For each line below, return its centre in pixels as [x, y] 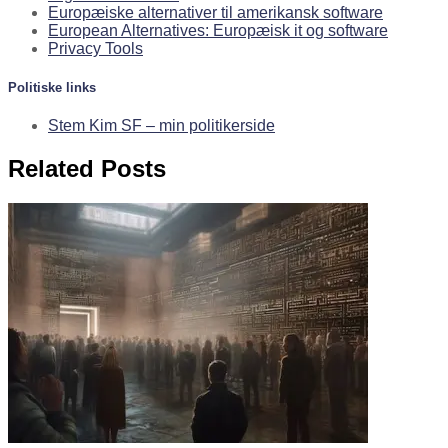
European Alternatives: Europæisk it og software [218, 30]
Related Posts [87, 169]
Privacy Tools [95, 48]
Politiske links [52, 88]
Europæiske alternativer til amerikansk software [215, 12]
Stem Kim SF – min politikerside [161, 126]
